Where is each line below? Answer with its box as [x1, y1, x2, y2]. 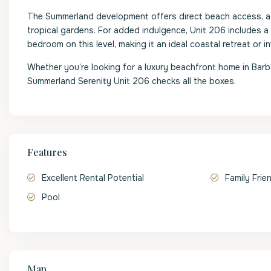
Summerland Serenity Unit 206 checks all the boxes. [27, 76, 236, 87]
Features [27, 146, 67, 158]
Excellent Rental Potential [42, 172, 144, 183]
